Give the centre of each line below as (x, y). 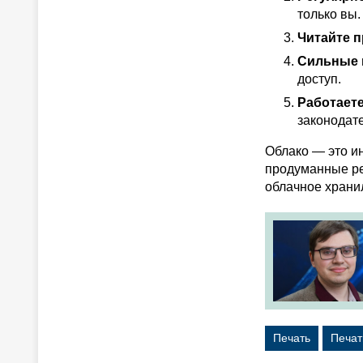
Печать (292, 337)
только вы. (329, 14)
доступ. (319, 79)
